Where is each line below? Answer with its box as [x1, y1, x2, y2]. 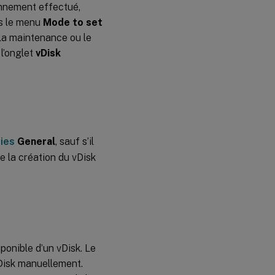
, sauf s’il [55, 135, 94, 147]
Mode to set [43, 16, 103, 28]
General [17, 135, 55, 147]
